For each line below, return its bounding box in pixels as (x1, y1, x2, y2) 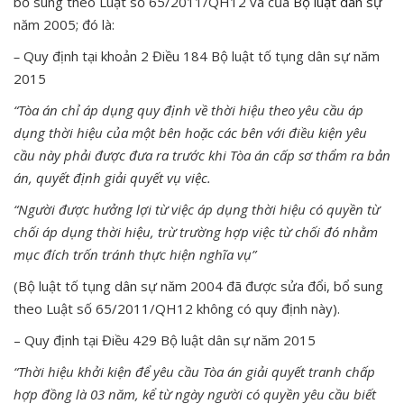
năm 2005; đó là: (14, 14, 115, 33)
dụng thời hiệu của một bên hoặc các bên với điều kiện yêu (14, 123, 367, 142)
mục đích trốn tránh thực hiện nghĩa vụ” (14, 244, 256, 263)
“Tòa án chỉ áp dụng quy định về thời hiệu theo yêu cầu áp (14, 100, 363, 119)
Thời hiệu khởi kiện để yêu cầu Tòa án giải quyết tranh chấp (18, 362, 375, 381)
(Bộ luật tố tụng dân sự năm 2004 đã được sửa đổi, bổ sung (14, 276, 383, 295)
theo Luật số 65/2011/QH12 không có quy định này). (14, 298, 340, 317)
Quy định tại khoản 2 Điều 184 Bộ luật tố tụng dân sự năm (23, 46, 380, 65)
